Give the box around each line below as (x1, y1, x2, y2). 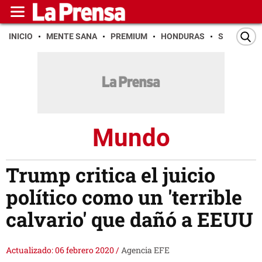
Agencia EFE (121, 244, 170, 256)
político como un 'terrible (6, 184, 242, 211)
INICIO (9, 32, 33, 41)
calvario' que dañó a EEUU (6, 206, 253, 233)
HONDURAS (161, 32, 205, 41)
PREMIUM (111, 32, 147, 41)
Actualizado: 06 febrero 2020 (6, 244, 116, 256)
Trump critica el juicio (6, 161, 215, 188)
